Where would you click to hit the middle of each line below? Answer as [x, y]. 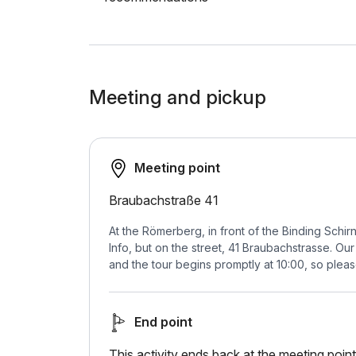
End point [163, 322]
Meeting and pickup [178, 97]
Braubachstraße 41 [164, 200]
